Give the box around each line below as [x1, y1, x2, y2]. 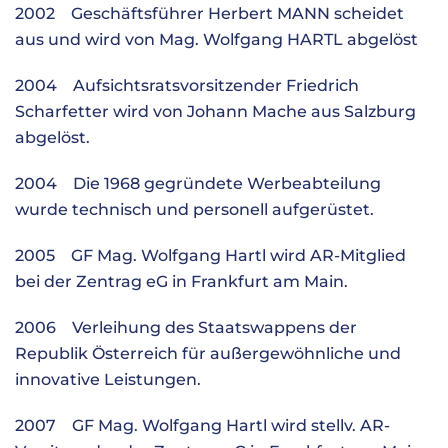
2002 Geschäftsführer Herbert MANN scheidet [15, 4, 404, 23]
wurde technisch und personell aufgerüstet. [15, 200, 374, 219]
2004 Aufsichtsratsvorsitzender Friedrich [15, 76, 359, 95]
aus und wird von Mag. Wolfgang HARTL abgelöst [15, 30, 418, 49]
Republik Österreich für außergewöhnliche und [15, 344, 401, 363]
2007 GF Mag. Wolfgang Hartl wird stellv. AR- [15, 416, 390, 435]
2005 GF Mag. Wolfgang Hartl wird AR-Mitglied [15, 246, 406, 265]
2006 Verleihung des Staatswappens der [15, 318, 357, 337]
